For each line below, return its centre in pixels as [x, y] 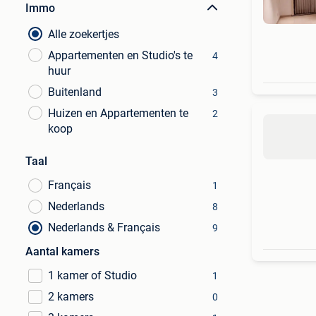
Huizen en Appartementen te [118, 113]
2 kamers [71, 297]
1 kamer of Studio [92, 275]
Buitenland [75, 92]
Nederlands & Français [104, 227]
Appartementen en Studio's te [120, 55]
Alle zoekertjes [84, 34]
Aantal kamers [62, 251]
